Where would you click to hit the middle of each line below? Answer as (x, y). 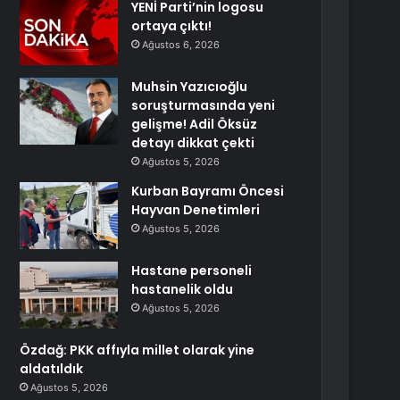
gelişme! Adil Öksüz (195, 124)
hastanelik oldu (183, 289)
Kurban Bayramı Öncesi (208, 191)
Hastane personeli (192, 271)
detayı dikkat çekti (193, 143)
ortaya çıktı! (172, 26)
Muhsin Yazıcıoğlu (190, 87)
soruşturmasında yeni (204, 105)
